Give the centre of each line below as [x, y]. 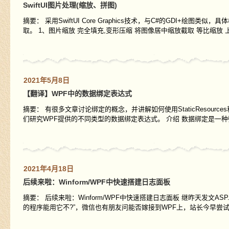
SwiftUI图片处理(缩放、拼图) [70, 5]
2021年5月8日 [46, 80]
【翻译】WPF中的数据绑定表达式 [77, 94]
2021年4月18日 [48, 169]
